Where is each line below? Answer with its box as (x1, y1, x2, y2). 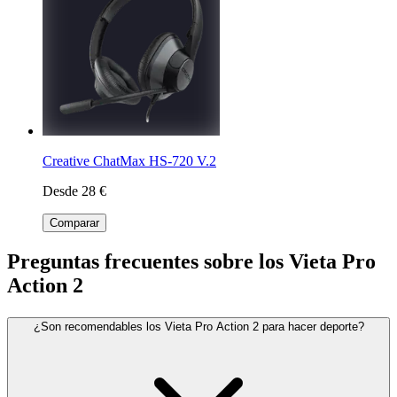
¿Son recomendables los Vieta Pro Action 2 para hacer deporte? (33, 319, 364, 333)
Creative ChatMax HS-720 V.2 (43, 152, 216, 168)
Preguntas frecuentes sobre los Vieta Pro (7, 249, 376, 273)
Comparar (50, 215, 99, 230)
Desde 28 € (43, 183, 106, 198)
